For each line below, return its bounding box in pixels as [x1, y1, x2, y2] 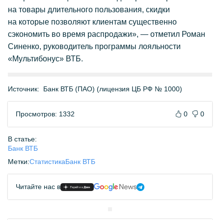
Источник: [8, 85, 39, 93]
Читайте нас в [16, 183, 60, 191]
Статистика [29, 158, 65, 165]
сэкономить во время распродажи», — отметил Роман [8, 30, 205, 38]
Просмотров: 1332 [16, 110, 75, 118]
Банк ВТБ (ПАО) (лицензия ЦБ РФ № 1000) [43, 85, 182, 93]
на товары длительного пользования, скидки [8, 5, 170, 14]
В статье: [8, 135, 37, 143]
